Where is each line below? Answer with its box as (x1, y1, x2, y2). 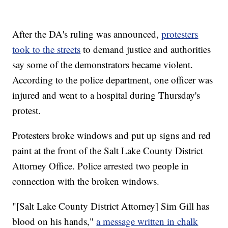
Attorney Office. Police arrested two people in (12, 159, 189, 172)
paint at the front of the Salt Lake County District (12, 144, 204, 157)
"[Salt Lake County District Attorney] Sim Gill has (12, 199, 210, 212)
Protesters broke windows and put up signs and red (12, 128, 211, 141)
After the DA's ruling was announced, (12, 27, 162, 40)
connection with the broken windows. (12, 174, 160, 187)
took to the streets (12, 42, 81, 55)
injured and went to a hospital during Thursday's (12, 88, 201, 101)
